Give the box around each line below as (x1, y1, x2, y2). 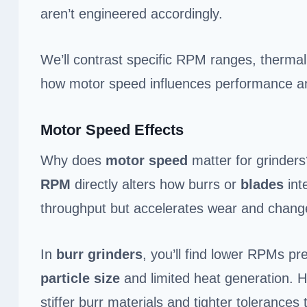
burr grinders (56, 246, 143, 262)
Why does (40, 152, 106, 168)
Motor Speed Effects (40, 121, 184, 138)
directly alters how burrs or (71, 176, 241, 192)
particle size (40, 270, 120, 286)
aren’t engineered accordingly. (40, 5, 223, 21)
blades (241, 176, 284, 192)
